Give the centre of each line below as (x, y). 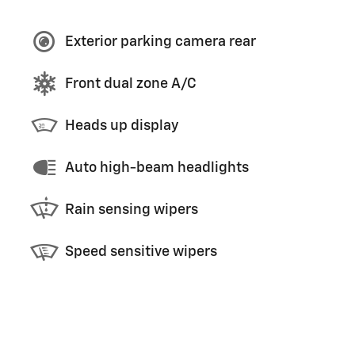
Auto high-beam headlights (157, 168)
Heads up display (122, 126)
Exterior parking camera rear (160, 42)
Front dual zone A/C (131, 84)
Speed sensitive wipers (141, 252)
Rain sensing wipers (132, 210)
